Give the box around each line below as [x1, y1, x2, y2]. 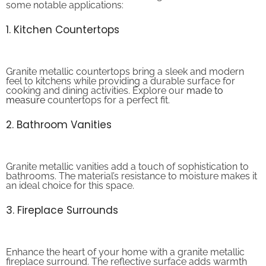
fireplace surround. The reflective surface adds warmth [6, 246, 247, 258]
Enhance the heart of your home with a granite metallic [6, 236, 245, 248]
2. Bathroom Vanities [6, 107, 112, 122]
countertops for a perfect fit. [45, 84, 170, 96]
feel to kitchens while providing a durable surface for [6, 65, 235, 77]
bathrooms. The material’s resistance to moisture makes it [6, 160, 257, 172]
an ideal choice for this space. [6, 170, 134, 182]
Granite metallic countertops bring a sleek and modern [6, 56, 244, 68]
